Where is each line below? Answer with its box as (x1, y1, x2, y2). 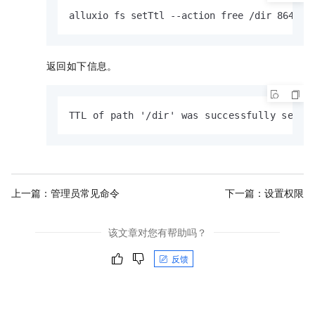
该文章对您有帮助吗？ (108, 225, 207, 240)
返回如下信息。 (46, 58, 117, 73)
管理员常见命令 (51, 185, 120, 200)
